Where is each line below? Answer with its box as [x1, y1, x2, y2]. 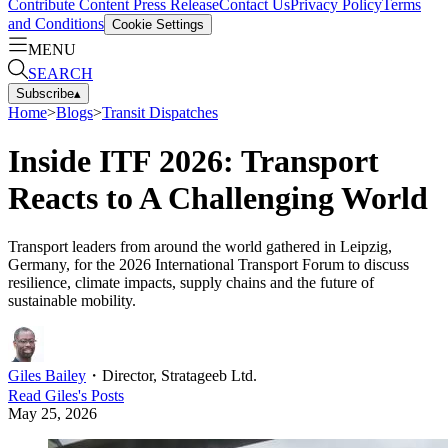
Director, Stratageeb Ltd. [102, 367, 257, 385]
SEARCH [28, 64, 93, 82]
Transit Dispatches [102, 103, 218, 121]
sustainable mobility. [8, 292, 136, 310]
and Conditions [8, 14, 104, 32]
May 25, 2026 [8, 405, 97, 423]
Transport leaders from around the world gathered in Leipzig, [8, 238, 392, 256]
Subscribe [16, 85, 74, 101]
